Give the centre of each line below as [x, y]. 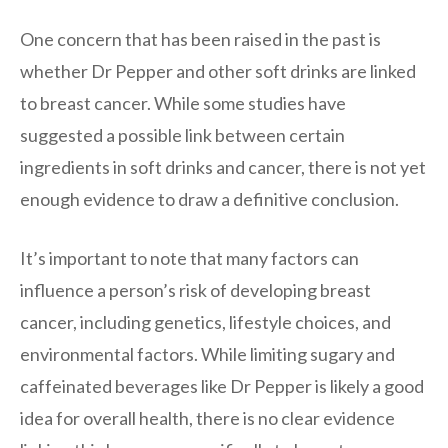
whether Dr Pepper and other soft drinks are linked [218, 70]
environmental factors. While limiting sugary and [207, 353]
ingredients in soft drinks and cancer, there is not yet [223, 166]
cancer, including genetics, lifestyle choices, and [205, 321]
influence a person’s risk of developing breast [195, 289]
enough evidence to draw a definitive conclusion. [209, 198]
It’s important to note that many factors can [189, 257]
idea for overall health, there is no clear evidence [207, 417]
